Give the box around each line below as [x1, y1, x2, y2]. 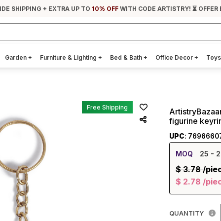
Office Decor [155, 54, 194, 61]
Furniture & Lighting [40, 54, 98, 61]
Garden [5, 54, 28, 61]
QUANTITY [169, 210, 204, 218]
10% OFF [92, 5, 119, 12]
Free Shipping [87, 104, 128, 111]
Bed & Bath [110, 54, 144, 61]
